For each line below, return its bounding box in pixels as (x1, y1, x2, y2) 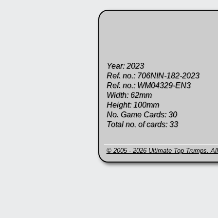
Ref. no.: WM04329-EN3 (106, 81, 191, 90)
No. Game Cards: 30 (106, 110, 177, 119)
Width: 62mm (106, 91, 152, 99)
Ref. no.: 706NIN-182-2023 (106, 72, 200, 80)
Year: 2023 (106, 62, 144, 70)
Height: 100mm (106, 101, 159, 109)
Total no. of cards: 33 (106, 120, 178, 128)
